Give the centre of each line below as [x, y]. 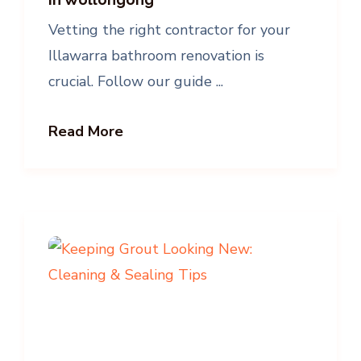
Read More [86, 131]
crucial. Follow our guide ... [136, 81]
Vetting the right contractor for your [169, 29]
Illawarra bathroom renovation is [156, 55]
